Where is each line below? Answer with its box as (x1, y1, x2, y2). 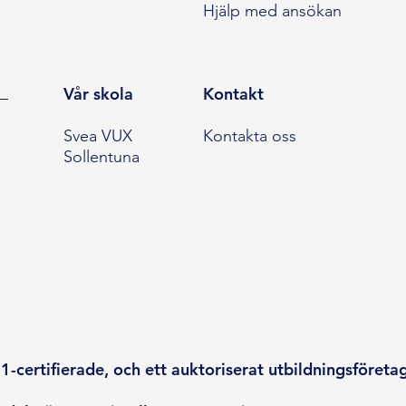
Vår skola (63, 83, 133, 105)
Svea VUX (63, 126, 132, 147)
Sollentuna (63, 147, 140, 168)
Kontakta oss (202, 126, 296, 147)
